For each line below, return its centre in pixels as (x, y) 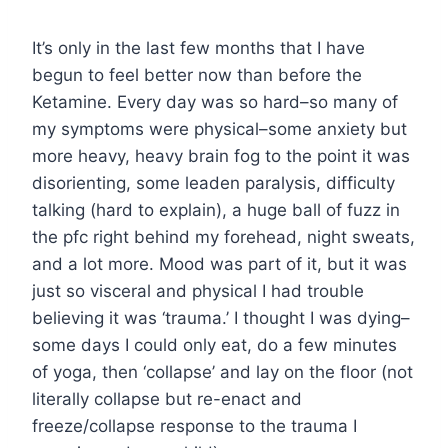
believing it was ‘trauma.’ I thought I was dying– (221, 317)
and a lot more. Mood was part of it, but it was (219, 263)
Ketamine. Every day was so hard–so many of (215, 101)
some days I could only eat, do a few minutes (214, 344)
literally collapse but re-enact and (167, 398)
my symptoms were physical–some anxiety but (219, 128)
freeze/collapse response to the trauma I (194, 425)
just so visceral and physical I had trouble (198, 290)
